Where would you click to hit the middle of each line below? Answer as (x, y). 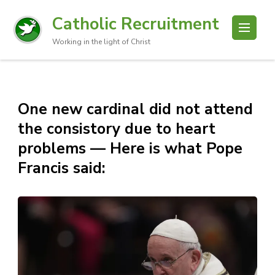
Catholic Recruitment (136, 24)
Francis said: (62, 168)
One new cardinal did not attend (135, 109)
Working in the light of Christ (101, 42)
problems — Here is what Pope (130, 149)
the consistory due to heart (117, 129)
